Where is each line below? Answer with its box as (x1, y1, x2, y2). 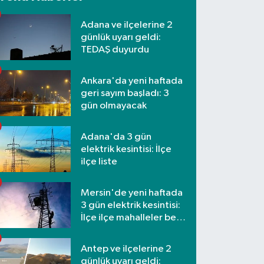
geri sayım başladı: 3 (81, 88, 170, 98)
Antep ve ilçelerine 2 (81, 243, 172, 254)
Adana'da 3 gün (81, 131, 152, 142)
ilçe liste (81, 156, 118, 167)
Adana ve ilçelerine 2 (81, 19, 173, 30)
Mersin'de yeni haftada (81, 187, 183, 198)
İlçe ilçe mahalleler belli (81, 212, 184, 223)
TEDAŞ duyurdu (81, 44, 150, 55)
